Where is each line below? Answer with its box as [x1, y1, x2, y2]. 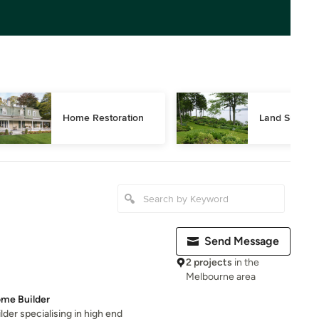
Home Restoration [63, 112, 144, 124]
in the [232, 256, 259, 268]
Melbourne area [186, 271, 256, 283]
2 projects [186, 256, 232, 268]
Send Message [204, 234, 279, 248]
